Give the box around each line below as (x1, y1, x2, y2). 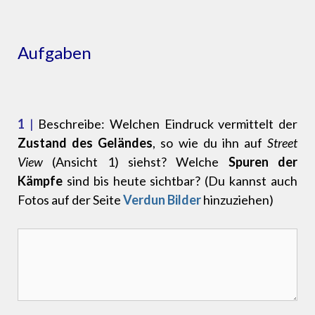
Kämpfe (18, 173, 63, 189)
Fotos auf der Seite (18, 192, 123, 208)
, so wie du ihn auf (153, 135, 267, 151)
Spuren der (228, 154, 298, 170)
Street (267, 135, 297, 151)
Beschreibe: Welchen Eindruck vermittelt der (38, 116, 298, 132)
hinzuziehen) (201, 192, 274, 208)
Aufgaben (18, 42, 91, 63)
